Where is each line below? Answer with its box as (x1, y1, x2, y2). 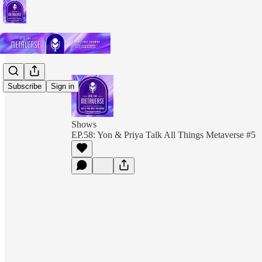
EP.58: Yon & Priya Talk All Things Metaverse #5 (71, 130, 256, 140)
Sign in (51, 82, 74, 91)
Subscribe (8, 82, 42, 91)
